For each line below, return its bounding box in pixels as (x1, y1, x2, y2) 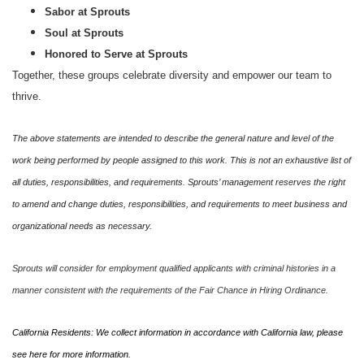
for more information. (47, 349, 131, 359)
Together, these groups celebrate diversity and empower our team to (12, 69, 331, 81)
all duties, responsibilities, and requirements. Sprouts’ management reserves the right (12, 177, 345, 187)
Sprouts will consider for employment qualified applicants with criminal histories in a (12, 263, 336, 273)
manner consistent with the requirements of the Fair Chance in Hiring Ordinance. (12, 285, 328, 295)
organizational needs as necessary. (12, 221, 152, 231)
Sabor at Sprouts (45, 6, 130, 18)
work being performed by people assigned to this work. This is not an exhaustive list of (12, 155, 351, 165)
